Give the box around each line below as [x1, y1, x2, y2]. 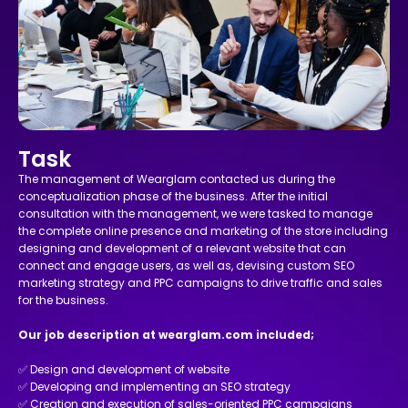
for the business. [18, 292, 108, 309]
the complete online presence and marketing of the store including [18, 223, 388, 240]
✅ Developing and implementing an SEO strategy [18, 379, 291, 395]
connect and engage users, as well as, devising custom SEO [18, 258, 354, 274]
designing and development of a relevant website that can [18, 240, 346, 257]
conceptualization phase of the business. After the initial [18, 189, 328, 205]
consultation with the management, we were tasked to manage [18, 206, 372, 222]
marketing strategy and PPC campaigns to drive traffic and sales [18, 275, 382, 291]
